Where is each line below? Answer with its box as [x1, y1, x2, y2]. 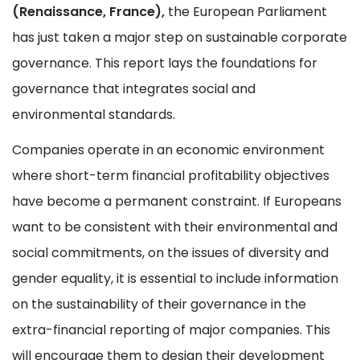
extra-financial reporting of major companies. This [12, 320, 330, 339]
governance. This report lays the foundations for [12, 53, 317, 72]
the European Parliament [165, 2, 327, 21]
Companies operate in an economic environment [12, 140, 325, 159]
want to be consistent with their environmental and [12, 217, 337, 236]
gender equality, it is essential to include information [12, 268, 338, 288]
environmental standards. [12, 104, 175, 124]
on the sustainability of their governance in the [12, 294, 306, 313]
